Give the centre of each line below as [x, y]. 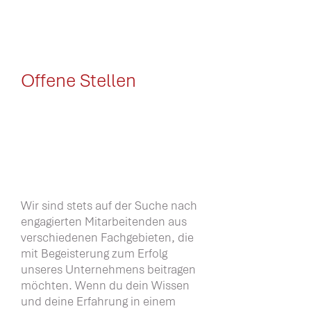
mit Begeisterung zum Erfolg [94, 253]
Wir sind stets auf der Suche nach [109, 205]
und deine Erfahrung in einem [98, 301]
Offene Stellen [78, 81]
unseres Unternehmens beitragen [108, 269]
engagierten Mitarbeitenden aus [104, 221]
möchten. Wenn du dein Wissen [105, 285]
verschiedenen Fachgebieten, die [107, 237]
